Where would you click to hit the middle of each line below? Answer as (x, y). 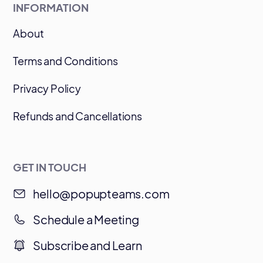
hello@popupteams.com (101, 194)
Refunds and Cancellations (77, 116)
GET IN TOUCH (50, 167)
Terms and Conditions (65, 61)
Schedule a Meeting (86, 220)
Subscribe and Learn (87, 245)
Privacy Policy (47, 89)
